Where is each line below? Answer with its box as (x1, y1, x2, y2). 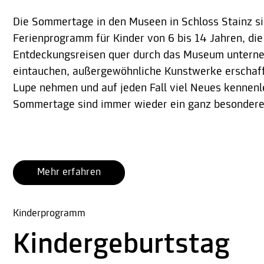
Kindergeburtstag (13, 230, 230, 261)
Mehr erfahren (37, 167, 101, 179)
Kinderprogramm (13, 208, 85, 220)
